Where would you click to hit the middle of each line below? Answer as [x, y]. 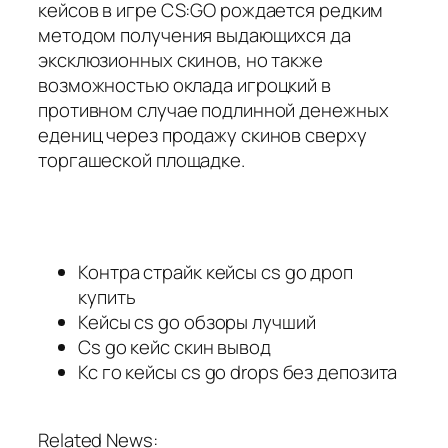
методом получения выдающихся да [194, 34]
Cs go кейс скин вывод [174, 346]
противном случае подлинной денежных [213, 109]
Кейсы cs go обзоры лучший [197, 321]
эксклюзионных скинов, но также [180, 59]
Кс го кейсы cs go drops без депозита [238, 371]
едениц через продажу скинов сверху [202, 134]
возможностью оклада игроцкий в [184, 84]
